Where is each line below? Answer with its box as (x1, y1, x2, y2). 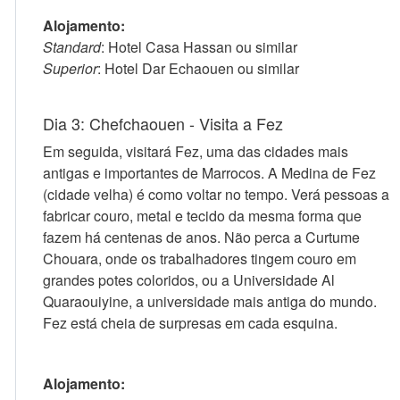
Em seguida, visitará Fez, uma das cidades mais (43, 141, 348, 162)
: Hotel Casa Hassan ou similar (101, 37, 297, 57)
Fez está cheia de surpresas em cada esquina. (43, 312, 337, 333)
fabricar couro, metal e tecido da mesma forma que (43, 205, 362, 226)
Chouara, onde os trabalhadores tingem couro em (43, 248, 356, 269)
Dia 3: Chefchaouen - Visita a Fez (43, 112, 283, 135)
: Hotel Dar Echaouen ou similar (97, 58, 299, 79)
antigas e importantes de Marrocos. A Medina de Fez (43, 162, 376, 183)
